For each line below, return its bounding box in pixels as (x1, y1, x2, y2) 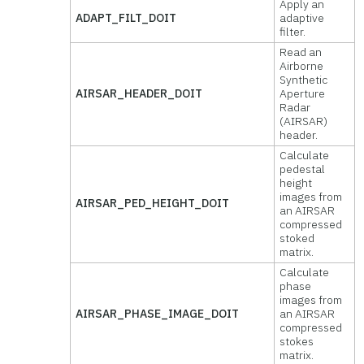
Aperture (279, 86, 326, 101)
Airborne (279, 58, 324, 73)
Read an (279, 45, 323, 59)
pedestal (279, 162, 326, 176)
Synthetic (279, 72, 328, 87)
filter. (279, 24, 306, 39)
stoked (279, 231, 315, 245)
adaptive (279, 11, 325, 25)
